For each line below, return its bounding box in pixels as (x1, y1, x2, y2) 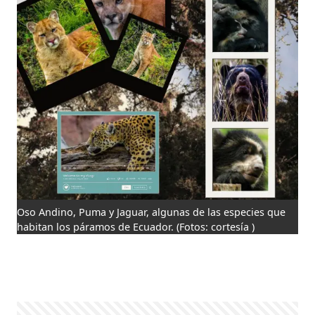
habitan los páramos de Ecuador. (17, 220, 177, 234)
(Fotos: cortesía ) (176, 220, 255, 234)
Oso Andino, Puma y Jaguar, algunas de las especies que (17, 205, 286, 219)
